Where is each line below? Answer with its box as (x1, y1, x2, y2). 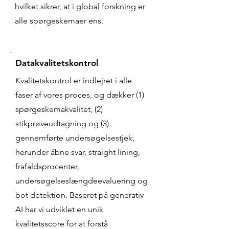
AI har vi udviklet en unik (15, 204, 103, 214)
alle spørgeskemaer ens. (15, 16, 103, 26)
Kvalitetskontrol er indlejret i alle (15, 76, 132, 85)
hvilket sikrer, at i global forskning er (15, 2, 145, 11)
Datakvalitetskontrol (15, 58, 98, 68)
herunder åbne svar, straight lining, (15, 147, 140, 157)
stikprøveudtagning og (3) (15, 119, 109, 128)
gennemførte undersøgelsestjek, (15, 133, 134, 143)
